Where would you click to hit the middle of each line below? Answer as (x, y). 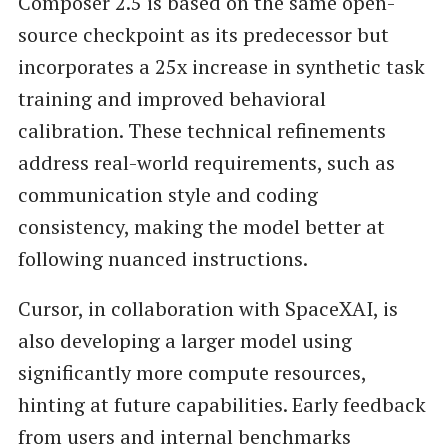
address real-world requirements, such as (206, 162)
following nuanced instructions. (162, 258)
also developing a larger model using (184, 340)
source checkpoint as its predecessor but (203, 34)
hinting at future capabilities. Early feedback (221, 404)
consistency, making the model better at (201, 226)
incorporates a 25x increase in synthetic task (221, 66)
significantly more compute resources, (191, 372)
